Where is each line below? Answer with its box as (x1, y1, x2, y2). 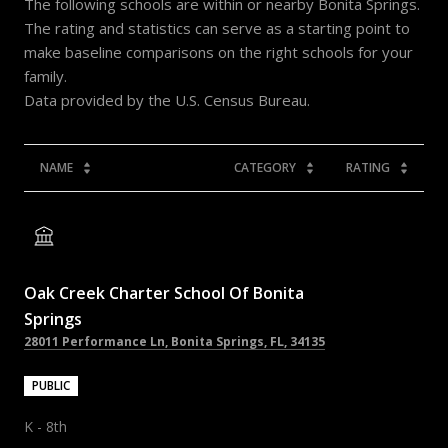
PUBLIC (32, 376, 70, 394)
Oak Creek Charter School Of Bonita (24, 281, 304, 304)
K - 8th (24, 416, 67, 436)
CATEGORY (234, 158, 296, 176)
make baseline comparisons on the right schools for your (24, 41, 413, 62)
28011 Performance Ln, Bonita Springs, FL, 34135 (24, 332, 325, 350)
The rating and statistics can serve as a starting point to (24, 17, 410, 38)
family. (24, 65, 67, 86)
